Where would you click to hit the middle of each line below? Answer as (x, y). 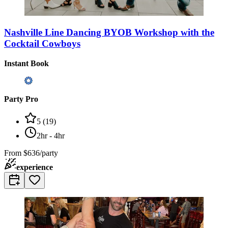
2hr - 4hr (51, 135)
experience (35, 167)
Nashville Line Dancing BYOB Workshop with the (109, 33)
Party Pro (21, 99)
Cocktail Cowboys (42, 44)
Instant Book (26, 63)
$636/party (41, 153)
